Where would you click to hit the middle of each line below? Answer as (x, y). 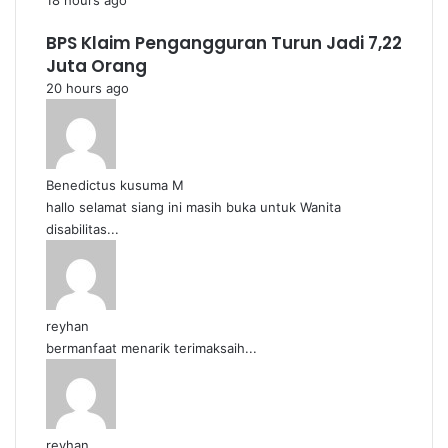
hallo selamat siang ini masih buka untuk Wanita (193, 207)
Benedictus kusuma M (115, 185)
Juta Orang (96, 66)
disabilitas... (82, 229)
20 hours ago (87, 88)
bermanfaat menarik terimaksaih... (151, 348)
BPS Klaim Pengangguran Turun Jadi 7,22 (224, 43)
